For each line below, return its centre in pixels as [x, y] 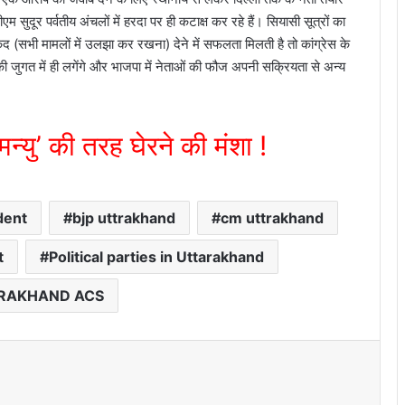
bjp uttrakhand [124, 217]
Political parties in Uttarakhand [156, 256]
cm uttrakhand [272, 217]
